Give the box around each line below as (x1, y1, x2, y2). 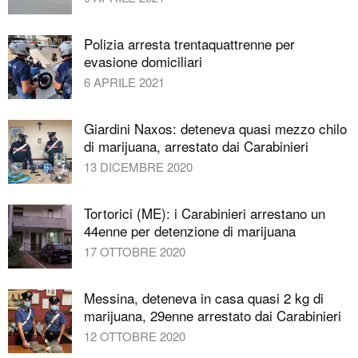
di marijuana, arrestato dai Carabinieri (84, 135, 308, 156)
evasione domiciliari (84, 50, 202, 71)
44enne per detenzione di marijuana (84, 220, 296, 241)
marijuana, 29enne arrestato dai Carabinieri (84, 304, 341, 325)
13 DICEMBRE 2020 (84, 157, 193, 175)
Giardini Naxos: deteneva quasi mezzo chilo (84, 117, 347, 138)
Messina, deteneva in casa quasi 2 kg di (84, 287, 324, 308)
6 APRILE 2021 (84, 73, 165, 90)
